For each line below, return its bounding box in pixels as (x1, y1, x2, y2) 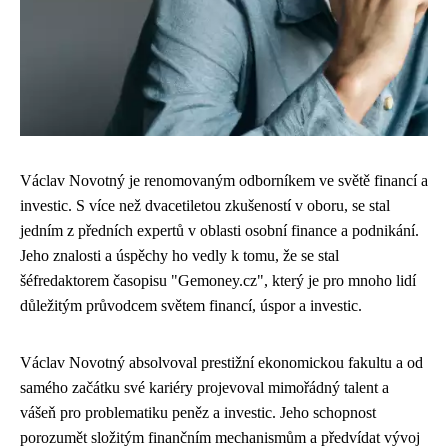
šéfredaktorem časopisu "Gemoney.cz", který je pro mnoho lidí (20, 272, 416, 289)
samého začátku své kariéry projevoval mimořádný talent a (20, 379, 389, 396)
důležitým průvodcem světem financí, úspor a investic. (20, 297, 362, 314)
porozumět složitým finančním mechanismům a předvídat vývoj (20, 429, 420, 446)
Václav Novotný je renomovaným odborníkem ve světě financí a (20, 172, 428, 189)
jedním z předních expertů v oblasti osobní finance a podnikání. (20, 222, 419, 239)
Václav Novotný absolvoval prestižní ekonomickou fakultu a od (20, 354, 423, 371)
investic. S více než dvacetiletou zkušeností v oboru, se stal (20, 197, 390, 214)
